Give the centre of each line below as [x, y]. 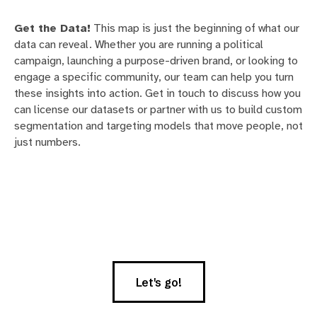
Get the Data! [52, 28]
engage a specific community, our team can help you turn [154, 77]
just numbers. [47, 142]
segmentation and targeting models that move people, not [158, 126]
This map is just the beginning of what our [195, 28]
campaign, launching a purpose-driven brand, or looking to [156, 60]
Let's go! [158, 282]
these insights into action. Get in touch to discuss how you [157, 93]
